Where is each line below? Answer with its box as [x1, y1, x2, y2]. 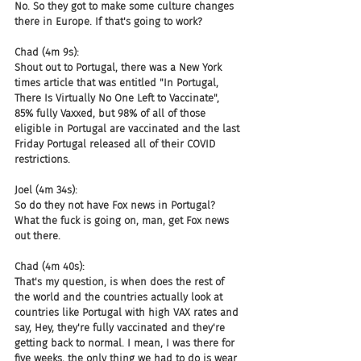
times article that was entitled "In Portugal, [15, 77, 222, 89]
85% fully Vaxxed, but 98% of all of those [15, 107, 209, 119]
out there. [15, 230, 60, 242]
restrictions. [15, 153, 70, 165]
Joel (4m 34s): [15, 184, 77, 196]
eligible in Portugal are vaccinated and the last [15, 122, 243, 135]
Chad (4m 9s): [15, 46, 79, 58]
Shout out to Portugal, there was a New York [15, 61, 225, 73]
